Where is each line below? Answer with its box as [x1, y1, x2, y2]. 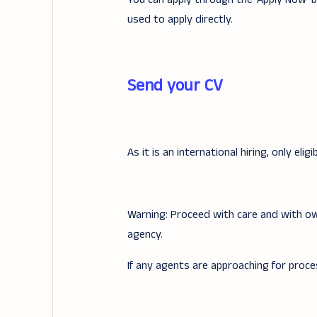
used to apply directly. [127, 11, 233, 28]
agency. [127, 226, 163, 243]
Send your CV [127, 74, 223, 98]
